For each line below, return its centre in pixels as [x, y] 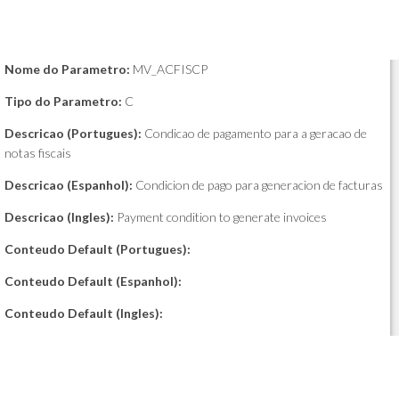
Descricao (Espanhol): [69, 185]
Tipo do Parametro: [63, 101]
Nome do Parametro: [67, 69]
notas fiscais [38, 153]
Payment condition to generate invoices [220, 217]
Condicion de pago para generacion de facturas [258, 185]
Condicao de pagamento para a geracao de [254, 133]
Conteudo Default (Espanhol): [93, 281]
